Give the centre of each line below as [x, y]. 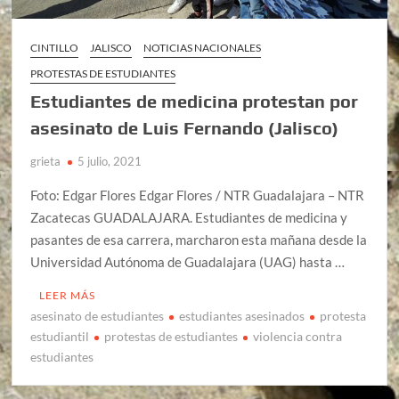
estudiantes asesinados [242, 315]
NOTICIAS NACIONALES [203, 47]
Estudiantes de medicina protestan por [195, 101]
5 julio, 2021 [110, 161]
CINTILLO [55, 47]
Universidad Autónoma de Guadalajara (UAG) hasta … [188, 261]
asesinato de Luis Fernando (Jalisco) [185, 127]
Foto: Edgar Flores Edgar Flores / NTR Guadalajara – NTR [198, 195]
